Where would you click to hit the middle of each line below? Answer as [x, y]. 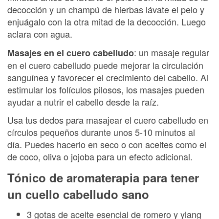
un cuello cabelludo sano [78, 194]
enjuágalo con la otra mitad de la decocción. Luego [107, 22]
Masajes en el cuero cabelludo [71, 53]
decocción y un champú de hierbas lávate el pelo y [106, 9]
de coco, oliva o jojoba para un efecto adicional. [100, 156]
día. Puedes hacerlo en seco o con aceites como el [107, 144]
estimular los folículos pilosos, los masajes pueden [106, 89]
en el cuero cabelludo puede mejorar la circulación [105, 65]
